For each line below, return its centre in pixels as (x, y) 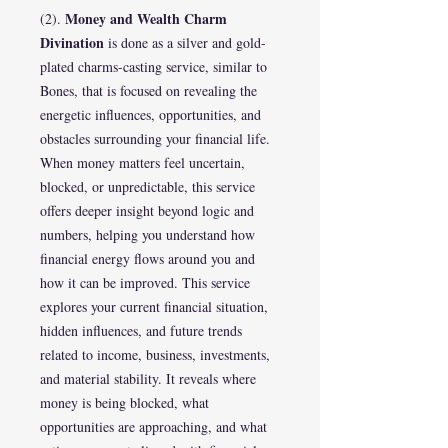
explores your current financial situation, (154, 306)
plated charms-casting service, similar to (153, 66)
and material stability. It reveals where (148, 378)
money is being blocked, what (124, 402)
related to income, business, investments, (155, 354)
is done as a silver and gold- (185, 42)
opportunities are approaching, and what (153, 426)
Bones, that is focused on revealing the (148, 90)
